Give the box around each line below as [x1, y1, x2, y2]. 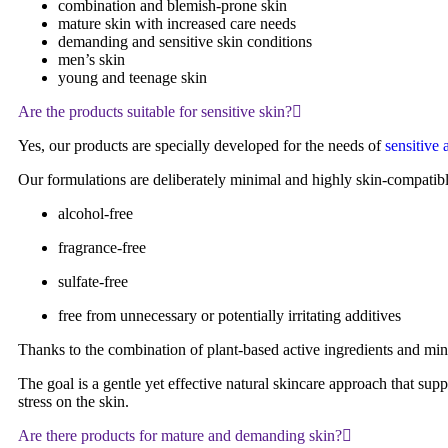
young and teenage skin [58, 68, 207, 86]
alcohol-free [58, 204, 133, 222]
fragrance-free [58, 238, 146, 256]
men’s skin [58, 50, 125, 68]
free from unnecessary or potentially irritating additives [58, 306, 401, 324]
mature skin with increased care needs [58, 14, 296, 32]
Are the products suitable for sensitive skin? [18, 102, 292, 120]
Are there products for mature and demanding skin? [18, 426, 342, 444]
